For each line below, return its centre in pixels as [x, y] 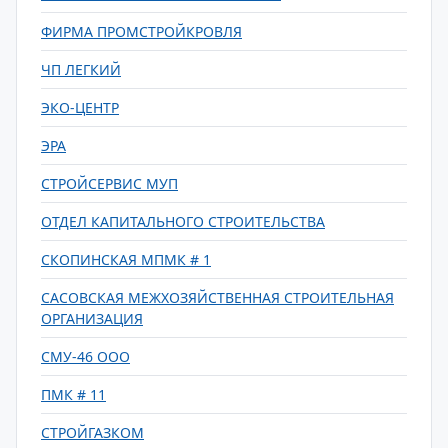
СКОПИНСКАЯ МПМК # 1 [126, 259]
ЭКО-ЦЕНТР [80, 107]
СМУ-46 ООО [85, 356]
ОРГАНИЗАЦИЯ [92, 318]
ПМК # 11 [73, 394]
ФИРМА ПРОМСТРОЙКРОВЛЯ [141, 31]
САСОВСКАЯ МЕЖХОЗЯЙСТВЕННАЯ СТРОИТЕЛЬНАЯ [217, 297]
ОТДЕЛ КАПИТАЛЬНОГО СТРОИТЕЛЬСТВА [183, 221]
